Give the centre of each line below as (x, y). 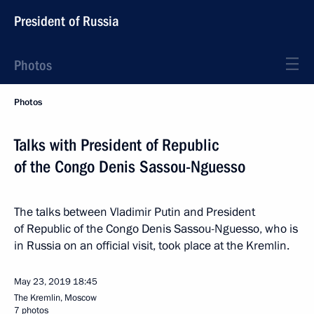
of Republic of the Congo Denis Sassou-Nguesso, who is (156, 229)
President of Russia (67, 21)
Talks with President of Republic (116, 145)
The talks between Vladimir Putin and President (135, 212)
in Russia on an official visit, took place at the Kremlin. (152, 246)
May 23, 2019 (42, 282)
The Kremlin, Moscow (55, 298)
